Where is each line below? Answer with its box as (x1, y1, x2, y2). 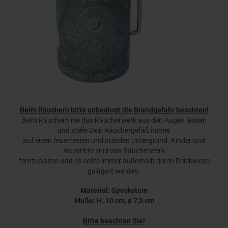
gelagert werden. (88, 167, 140, 175)
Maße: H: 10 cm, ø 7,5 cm (74, 196, 154, 205)
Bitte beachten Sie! (83, 217, 145, 225)
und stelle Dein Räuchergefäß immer (58, 126, 170, 134)
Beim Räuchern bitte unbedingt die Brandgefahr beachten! (19, 106, 209, 114)
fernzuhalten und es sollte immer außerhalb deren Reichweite (18, 157, 210, 165)
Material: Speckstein (80, 186, 148, 194)
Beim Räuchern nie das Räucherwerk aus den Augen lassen (21, 116, 207, 124)
